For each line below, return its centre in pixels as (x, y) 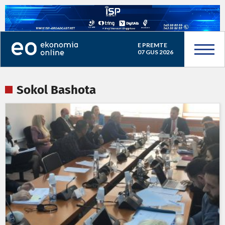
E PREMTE (152, 45)
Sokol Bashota (56, 90)
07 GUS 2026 (155, 52)
